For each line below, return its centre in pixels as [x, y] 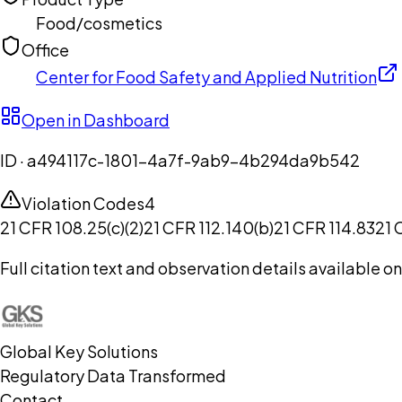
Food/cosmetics [99, 23]
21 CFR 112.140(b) [209, 228]
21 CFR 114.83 [324, 228]
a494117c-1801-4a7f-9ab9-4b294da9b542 [193, 161]
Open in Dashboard [96, 120]
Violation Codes [83, 204]
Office [45, 50]
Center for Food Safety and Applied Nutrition [206, 77]
